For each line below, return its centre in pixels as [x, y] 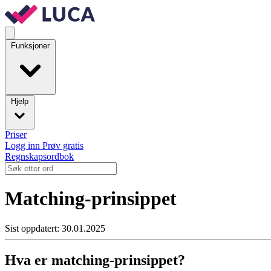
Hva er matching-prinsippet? [95, 260]
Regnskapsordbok [39, 156]
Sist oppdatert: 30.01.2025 [55, 228]
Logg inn [24, 145]
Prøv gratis [63, 145]
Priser [16, 135]
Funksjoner [30, 46]
